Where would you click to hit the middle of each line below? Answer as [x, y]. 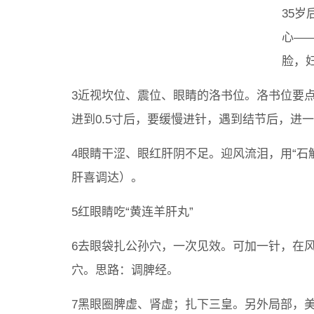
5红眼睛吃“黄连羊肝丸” [132, 212]
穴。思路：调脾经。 [125, 270]
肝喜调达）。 [107, 178]
